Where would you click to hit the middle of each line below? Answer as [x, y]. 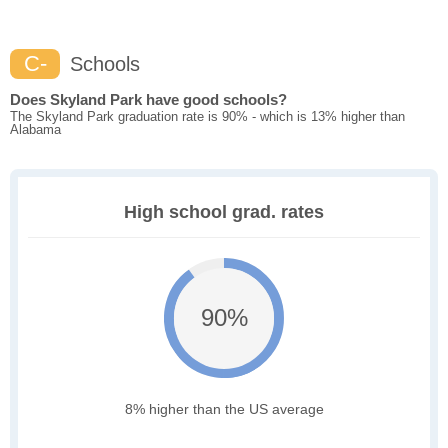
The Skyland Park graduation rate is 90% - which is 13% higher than [207, 117]
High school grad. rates [224, 212]
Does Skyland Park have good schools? [148, 100]
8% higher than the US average [224, 409]
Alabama [35, 130]
